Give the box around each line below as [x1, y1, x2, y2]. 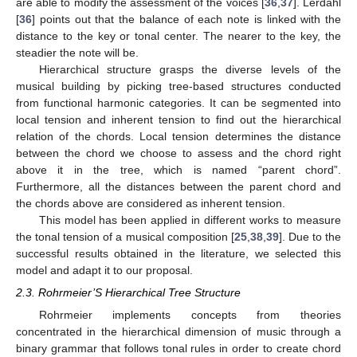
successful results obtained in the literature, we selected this [16, 247, 341, 261]
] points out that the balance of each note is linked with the [32, 13, 341, 26]
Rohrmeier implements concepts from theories [38, 308, 341, 322]
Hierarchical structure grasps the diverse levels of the [38, 63, 341, 76]
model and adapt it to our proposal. [16, 264, 193, 277]
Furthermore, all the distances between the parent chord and [16, 180, 341, 194]
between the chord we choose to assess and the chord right [16, 147, 341, 160]
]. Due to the [278, 230, 342, 244]
